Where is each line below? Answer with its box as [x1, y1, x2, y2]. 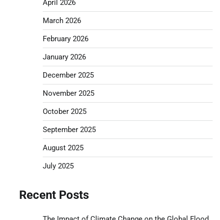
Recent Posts [19, 188, 89, 202]
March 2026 [42, 16, 81, 25]
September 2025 [42, 125, 96, 134]
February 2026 [42, 34, 88, 43]
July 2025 [42, 161, 74, 170]
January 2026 [42, 52, 86, 61]
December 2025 [42, 70, 94, 80]
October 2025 [42, 107, 86, 116]
